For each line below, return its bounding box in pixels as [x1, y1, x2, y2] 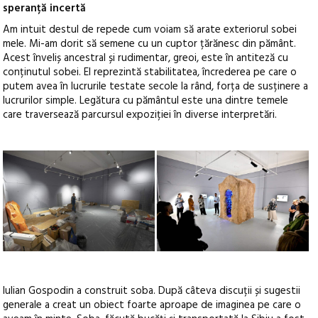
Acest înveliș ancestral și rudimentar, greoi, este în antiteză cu [3, 49, 289, 67]
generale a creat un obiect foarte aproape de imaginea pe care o [3, 297, 302, 314]
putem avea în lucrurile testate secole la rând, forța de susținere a [3, 77, 309, 95]
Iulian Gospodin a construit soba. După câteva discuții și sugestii [3, 283, 301, 300]
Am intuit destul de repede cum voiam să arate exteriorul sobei [3, 21, 297, 38]
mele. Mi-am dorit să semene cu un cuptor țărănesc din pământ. [3, 35, 297, 53]
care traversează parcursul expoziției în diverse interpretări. [3, 106, 278, 124]
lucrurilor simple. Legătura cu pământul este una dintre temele [3, 92, 289, 109]
